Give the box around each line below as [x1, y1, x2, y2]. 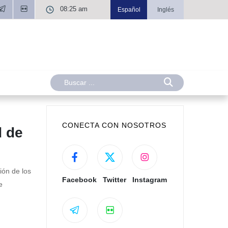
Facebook [62, 176, 97, 184]
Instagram [132, 176, 167, 184]
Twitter [102, 176, 126, 184]
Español [117, 6, 140, 13]
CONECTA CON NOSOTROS [62, 121, 166, 130]
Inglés [157, 6, 174, 13]
